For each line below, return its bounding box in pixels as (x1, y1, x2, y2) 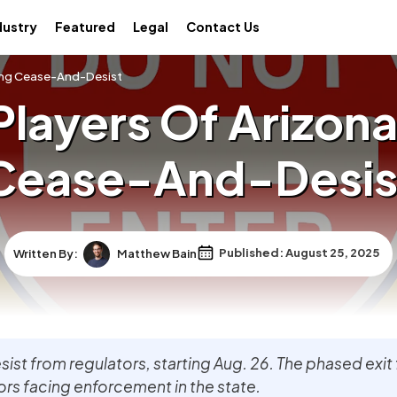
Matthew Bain (117, 245, 197, 261)
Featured (54, 19, 115, 35)
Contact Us (185, 19, 260, 35)
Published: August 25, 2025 (217, 245, 379, 261)
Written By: (13, 245, 83, 261)
